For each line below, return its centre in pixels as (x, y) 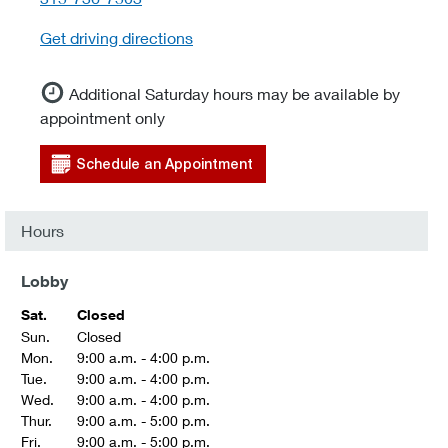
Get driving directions (116, 37)
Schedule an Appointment (164, 164)
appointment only (102, 117)
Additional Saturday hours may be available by (234, 93)
